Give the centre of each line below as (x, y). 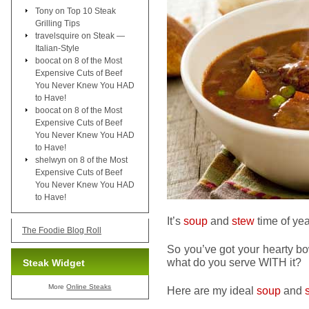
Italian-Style (57, 48)
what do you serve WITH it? (234, 262)
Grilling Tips (58, 23)
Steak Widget (54, 262)
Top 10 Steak (91, 11)
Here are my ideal (212, 290)
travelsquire (57, 36)
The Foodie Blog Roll (62, 230)
